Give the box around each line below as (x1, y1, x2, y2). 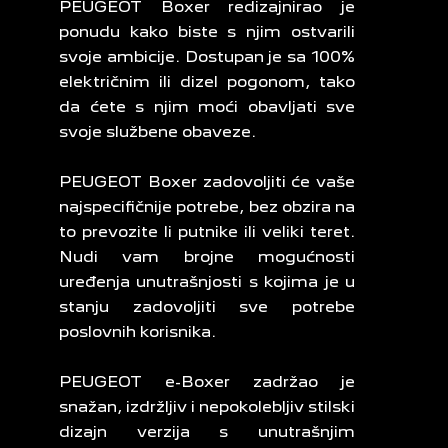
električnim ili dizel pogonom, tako (59, 71, 356, 91)
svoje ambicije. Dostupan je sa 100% (59, 46, 356, 66)
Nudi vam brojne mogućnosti (59, 246, 356, 266)
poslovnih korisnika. (59, 321, 216, 341)
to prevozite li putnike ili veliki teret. (59, 221, 356, 241)
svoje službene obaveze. (59, 121, 256, 141)
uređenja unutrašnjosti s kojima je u (59, 271, 356, 291)
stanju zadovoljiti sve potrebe (59, 296, 356, 316)
